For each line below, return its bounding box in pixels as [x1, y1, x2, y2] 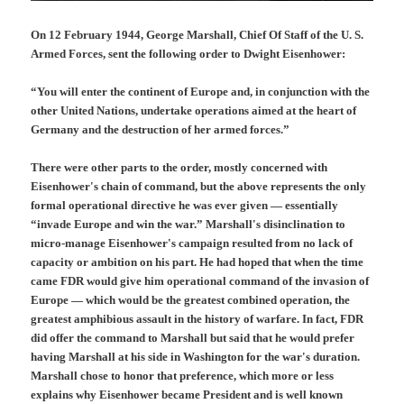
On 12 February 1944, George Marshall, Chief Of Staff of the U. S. [31, 27, 364, 41]
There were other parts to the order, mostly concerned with [31, 161, 328, 175]
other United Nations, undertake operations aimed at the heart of [31, 104, 357, 118]
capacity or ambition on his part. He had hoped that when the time [31, 255, 364, 270]
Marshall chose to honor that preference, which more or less [31, 369, 335, 383]
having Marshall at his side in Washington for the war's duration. [31, 350, 361, 364]
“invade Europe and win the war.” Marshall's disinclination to [31, 217, 346, 232]
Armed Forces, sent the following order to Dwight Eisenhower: [31, 46, 346, 60]
